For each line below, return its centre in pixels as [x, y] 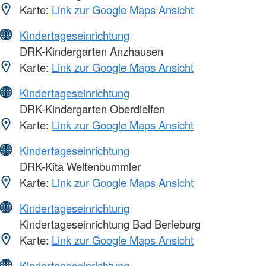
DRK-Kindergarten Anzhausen [90, 51]
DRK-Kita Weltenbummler [79, 166]
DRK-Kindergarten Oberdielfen [91, 108]
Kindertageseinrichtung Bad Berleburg [109, 224]
